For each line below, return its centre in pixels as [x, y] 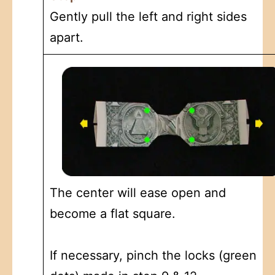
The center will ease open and [138, 192]
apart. [67, 37]
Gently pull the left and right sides [148, 16]
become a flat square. [113, 213]
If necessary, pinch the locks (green [153, 255]
